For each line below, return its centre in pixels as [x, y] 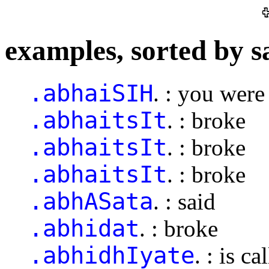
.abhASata [91, 201]
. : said [184, 201]
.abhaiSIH [91, 93]
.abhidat [84, 228]
